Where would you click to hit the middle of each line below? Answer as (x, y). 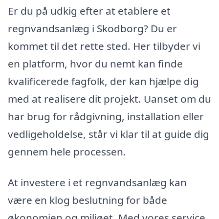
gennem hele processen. (67, 151)
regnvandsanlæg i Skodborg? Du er (92, 28)
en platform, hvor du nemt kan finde (95, 63)
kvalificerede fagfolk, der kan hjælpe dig (103, 81)
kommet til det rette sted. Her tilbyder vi (104, 46)
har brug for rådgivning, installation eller (106, 116)
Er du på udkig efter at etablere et (89, 11)
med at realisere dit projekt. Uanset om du (109, 99)
